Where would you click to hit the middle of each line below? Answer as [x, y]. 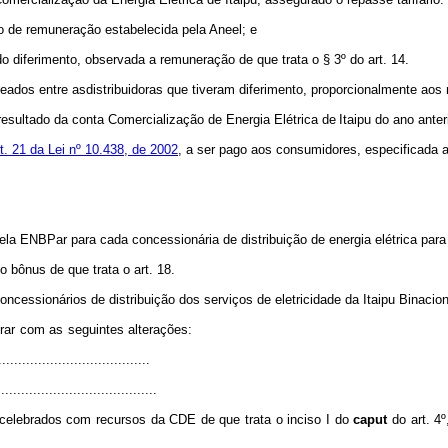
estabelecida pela [156, 29]
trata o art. [123, 269]
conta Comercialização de [146, 119]
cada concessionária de [169, 239]
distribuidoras [125, 89]
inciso [304, 419]
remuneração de [206, 59]
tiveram [214, 89]
